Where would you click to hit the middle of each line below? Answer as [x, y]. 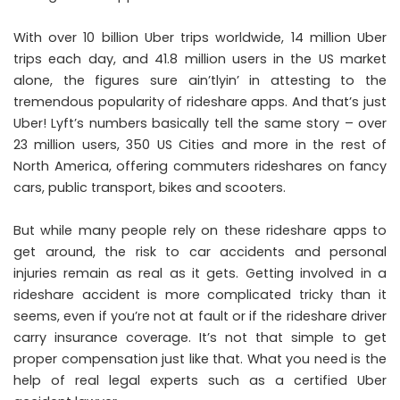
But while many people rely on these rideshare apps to [200, 230]
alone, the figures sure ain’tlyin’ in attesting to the [200, 80]
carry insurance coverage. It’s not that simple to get [200, 337]
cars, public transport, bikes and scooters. [150, 187]
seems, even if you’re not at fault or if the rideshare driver [200, 316]
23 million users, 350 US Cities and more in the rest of [200, 145]
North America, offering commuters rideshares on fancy [200, 166]
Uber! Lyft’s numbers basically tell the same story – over [200, 123]
